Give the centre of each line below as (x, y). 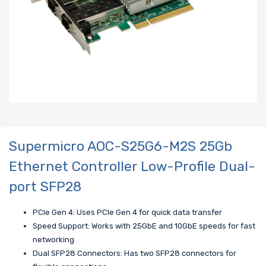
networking (53, 240)
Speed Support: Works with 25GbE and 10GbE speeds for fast (144, 226)
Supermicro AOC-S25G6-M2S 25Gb (121, 146)
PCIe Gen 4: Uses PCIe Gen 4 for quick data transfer (127, 213)
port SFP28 (45, 186)
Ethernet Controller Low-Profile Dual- (132, 166)
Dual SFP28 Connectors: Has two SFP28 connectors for (134, 254)
